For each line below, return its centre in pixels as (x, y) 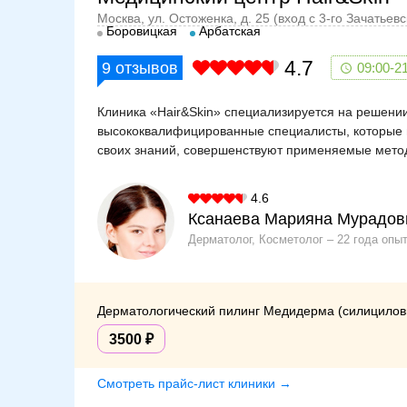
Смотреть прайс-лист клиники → (194, 383)
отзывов (144, 68)
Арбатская (230, 30)
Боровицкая (142, 30)
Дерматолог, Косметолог (256, 239)
